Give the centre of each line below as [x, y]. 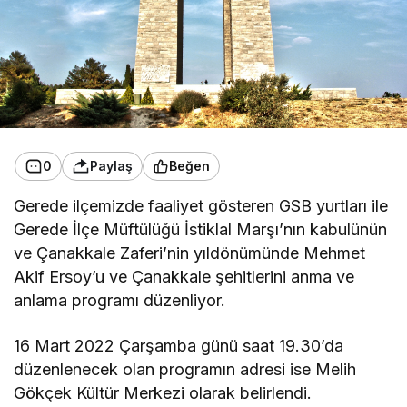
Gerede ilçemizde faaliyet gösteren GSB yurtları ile [201, 205]
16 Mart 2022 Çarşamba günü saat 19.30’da [179, 345]
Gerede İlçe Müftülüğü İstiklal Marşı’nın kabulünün [201, 229]
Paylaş [111, 166]
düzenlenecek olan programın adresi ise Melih [185, 369]
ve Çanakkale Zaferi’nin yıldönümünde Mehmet [190, 253]
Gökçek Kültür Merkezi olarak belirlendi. [163, 392]
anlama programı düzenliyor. [120, 300]
